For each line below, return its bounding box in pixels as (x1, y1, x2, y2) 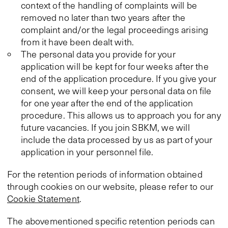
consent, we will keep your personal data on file (21, 84, 212, 97)
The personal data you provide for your (21, 48, 176, 60)
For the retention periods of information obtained (7, 168, 203, 180)
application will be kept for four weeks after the (21, 60, 209, 72)
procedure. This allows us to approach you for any (21, 109, 221, 121)
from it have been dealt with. (21, 36, 134, 48)
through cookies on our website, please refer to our (7, 180, 214, 192)
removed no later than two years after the (21, 11, 186, 23)
